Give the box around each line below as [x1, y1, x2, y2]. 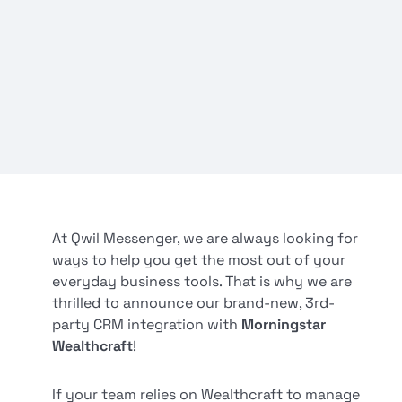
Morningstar [241, 315, 327, 335]
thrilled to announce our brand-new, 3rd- [52, 293, 336, 313]
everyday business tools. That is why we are [52, 272, 353, 292]
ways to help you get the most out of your [52, 250, 346, 270]
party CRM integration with [52, 315, 242, 335]
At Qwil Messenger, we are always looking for [52, 229, 359, 249]
